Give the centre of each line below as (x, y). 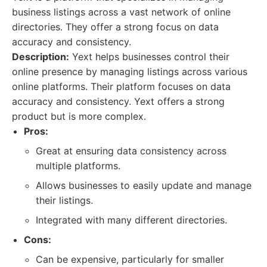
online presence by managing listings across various (130, 72)
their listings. (64, 200)
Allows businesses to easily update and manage (144, 185)
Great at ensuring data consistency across (131, 151)
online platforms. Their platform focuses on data (121, 86)
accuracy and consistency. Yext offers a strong (118, 101)
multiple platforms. (78, 166)
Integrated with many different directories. (131, 220)
